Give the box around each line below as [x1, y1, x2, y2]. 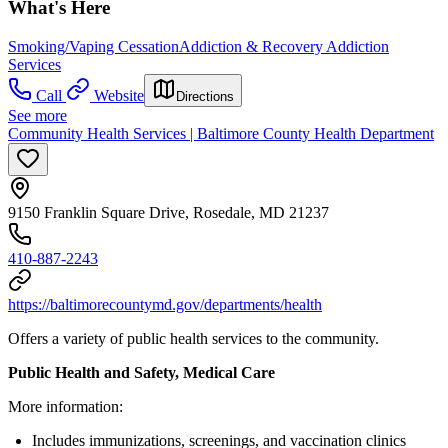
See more [8, 106, 67, 124]
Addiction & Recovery [179, 37, 326, 55]
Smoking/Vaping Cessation [8, 37, 179, 55]
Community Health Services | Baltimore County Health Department [8, 124, 434, 142]
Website [94, 86, 144, 104]
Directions [176, 88, 234, 104]
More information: [8, 397, 123, 415]
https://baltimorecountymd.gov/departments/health [8, 295, 322, 313]
